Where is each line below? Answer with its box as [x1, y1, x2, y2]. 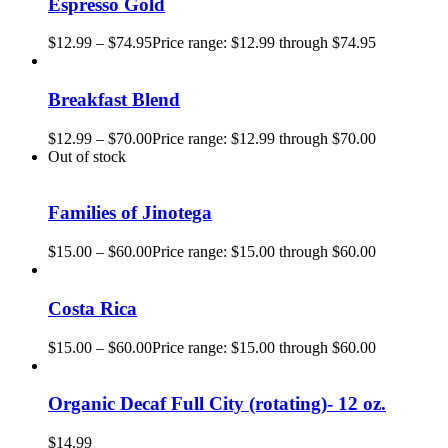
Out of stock [48, 147, 126, 165]
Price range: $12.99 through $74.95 [152, 34, 376, 52]
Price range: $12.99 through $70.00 [152, 129, 376, 147]
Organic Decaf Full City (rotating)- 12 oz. [48, 393, 386, 415]
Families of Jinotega [48, 202, 212, 224]
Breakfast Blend [48, 89, 180, 111]
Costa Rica [48, 297, 137, 319]
